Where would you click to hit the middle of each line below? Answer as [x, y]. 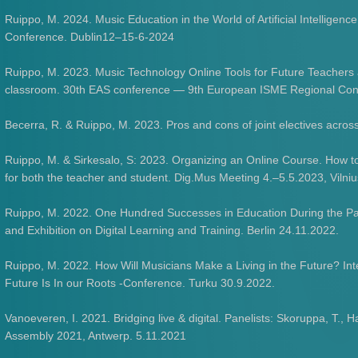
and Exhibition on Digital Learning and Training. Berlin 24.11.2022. [172, 230]
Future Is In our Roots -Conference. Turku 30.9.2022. [140, 283]
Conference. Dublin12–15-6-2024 [90, 37]
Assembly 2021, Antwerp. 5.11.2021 [96, 336]
